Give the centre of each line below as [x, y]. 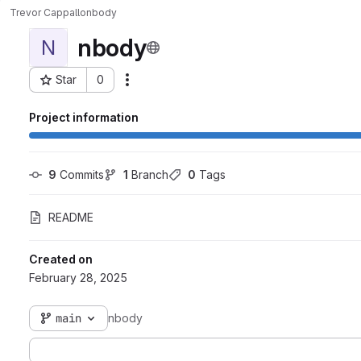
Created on [61, 259]
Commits [80, 174]
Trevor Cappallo [48, 12]
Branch [148, 174]
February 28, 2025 [78, 278]
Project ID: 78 [64, 87]
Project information [84, 117]
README [71, 217]
